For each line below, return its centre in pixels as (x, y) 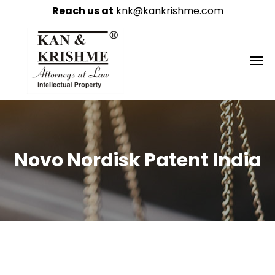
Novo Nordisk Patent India (137, 160)
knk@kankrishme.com (169, 11)
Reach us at (83, 11)
